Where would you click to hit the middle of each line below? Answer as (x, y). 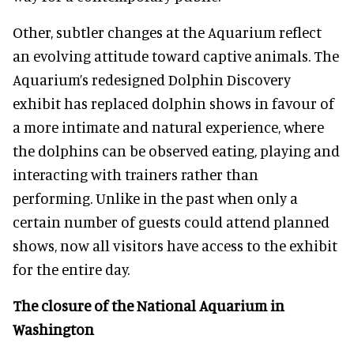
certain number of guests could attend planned (171, 221)
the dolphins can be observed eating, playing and (176, 150)
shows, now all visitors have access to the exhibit (175, 245)
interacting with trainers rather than (136, 174)
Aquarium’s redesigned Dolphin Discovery (152, 79)
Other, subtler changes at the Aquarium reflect (167, 32)
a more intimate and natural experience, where (168, 126)
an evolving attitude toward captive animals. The (176, 55)
